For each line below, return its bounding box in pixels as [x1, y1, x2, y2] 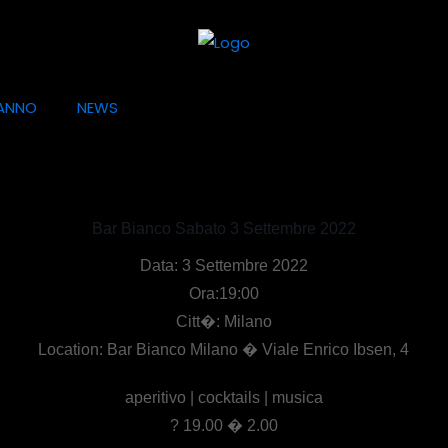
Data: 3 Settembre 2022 [139, 256, 308, 274]
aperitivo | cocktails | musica [124, 388, 323, 406]
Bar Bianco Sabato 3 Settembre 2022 [91, 219, 356, 237]
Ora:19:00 [188, 284, 259, 302]
